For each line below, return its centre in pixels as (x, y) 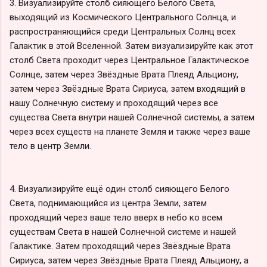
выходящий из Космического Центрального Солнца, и (123, 17)
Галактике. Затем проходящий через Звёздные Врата (120, 246)
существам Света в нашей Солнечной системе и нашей (123, 232)
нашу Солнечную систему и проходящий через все (114, 103)
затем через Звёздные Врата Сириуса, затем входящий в (128, 89)
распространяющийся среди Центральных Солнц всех (122, 31)
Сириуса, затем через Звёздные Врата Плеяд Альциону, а (129, 260)
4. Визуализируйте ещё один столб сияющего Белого (119, 189)
